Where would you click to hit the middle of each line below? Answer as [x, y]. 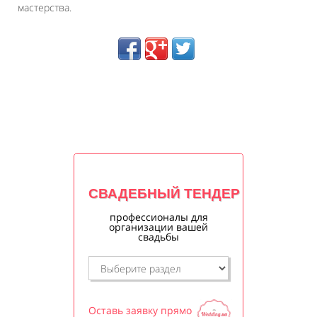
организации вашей [158, 227]
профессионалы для [158, 217]
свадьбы [158, 237]
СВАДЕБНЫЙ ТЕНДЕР [164, 194]
